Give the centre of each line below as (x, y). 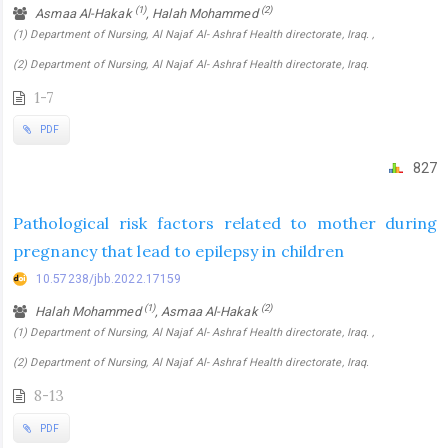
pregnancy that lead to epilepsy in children (179, 251)
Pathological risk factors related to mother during (225, 223)
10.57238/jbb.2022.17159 (109, 279)
